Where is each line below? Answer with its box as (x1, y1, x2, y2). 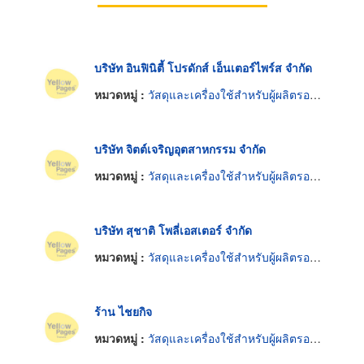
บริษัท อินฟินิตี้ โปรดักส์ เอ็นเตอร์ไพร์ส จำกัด (94, 58, 312, 76)
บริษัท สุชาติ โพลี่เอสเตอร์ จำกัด (94, 221, 252, 238)
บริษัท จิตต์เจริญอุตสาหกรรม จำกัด (94, 140, 266, 157)
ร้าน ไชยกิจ (94, 302, 152, 319)
